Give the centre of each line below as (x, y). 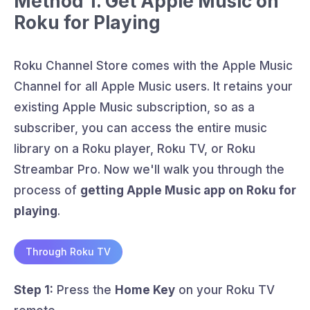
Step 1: (34, 290)
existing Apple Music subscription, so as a (134, 107)
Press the (84, 290)
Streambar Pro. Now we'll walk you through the (149, 169)
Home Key (145, 290)
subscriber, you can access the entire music (140, 128)
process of (47, 190)
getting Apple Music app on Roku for (188, 190)
